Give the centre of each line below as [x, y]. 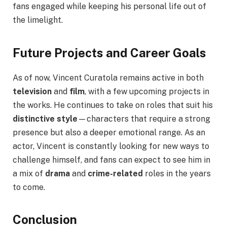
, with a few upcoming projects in [147, 91]
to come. [29, 187]
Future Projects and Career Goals [109, 52]
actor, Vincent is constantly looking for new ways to [111, 146]
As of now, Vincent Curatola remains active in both [108, 78]
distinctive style [45, 119]
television [32, 91]
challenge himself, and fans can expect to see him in [111, 160]
